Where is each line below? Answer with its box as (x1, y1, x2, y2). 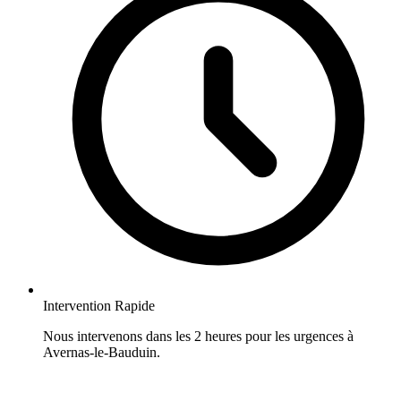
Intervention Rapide (43, 298, 155, 314)
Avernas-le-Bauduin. (43, 345, 160, 361)
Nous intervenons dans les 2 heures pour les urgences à (43, 328, 354, 345)
